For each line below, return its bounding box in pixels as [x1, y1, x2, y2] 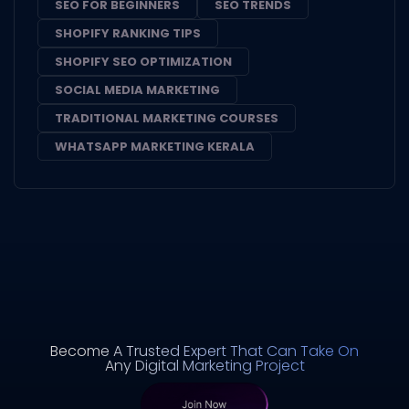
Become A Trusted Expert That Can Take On [50, 340, 359, 362]
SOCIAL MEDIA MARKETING [55, 80, 220, 99]
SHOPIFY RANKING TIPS [55, 24, 201, 42]
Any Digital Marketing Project [104, 354, 305, 376]
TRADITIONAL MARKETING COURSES [55, 109, 278, 127]
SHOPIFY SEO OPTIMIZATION [55, 52, 232, 70]
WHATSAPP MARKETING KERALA [55, 137, 255, 155]
